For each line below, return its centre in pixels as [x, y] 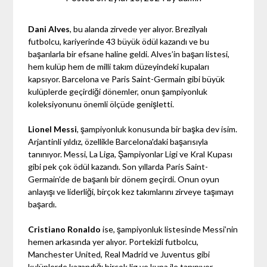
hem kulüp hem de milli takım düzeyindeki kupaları [119, 66]
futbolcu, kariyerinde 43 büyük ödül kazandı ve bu [119, 41]
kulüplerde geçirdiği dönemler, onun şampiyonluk [118, 91]
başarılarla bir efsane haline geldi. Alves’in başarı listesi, [129, 54]
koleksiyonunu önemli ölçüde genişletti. [101, 104]
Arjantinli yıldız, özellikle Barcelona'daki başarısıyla [118, 141]
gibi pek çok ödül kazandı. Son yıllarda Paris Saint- [118, 166]
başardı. [43, 204]
